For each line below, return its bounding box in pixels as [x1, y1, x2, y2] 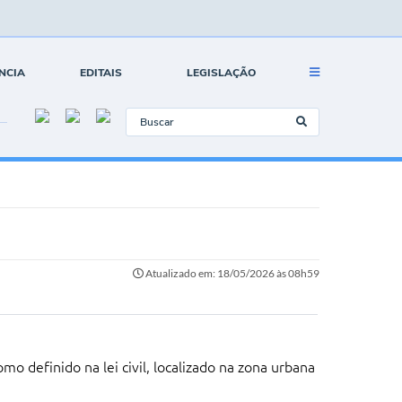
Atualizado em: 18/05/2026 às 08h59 [144, 267, 319, 280]
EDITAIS [80, 66, 122, 80]
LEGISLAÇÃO [186, 66, 256, 80]
